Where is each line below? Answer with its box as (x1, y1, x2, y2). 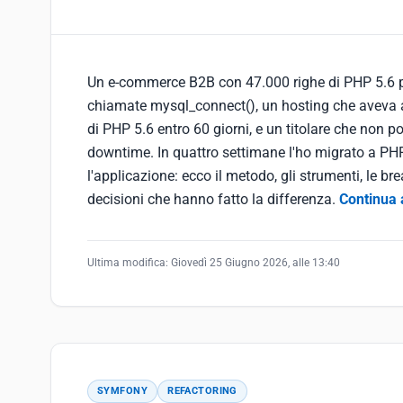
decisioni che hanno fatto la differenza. (87, 191, 339, 208)
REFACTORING (167, 385, 237, 397)
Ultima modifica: (87, 256, 171, 269)
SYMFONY (97, 385, 148, 397)
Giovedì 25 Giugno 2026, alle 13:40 (171, 256, 340, 269)
